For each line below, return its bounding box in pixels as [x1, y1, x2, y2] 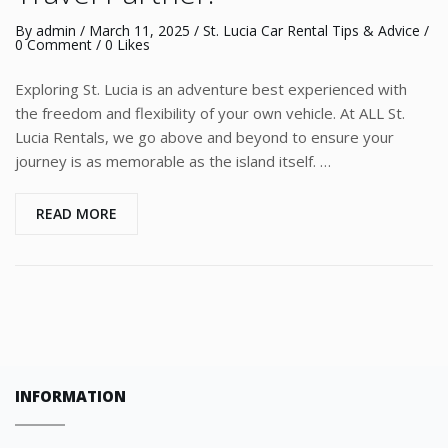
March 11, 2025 [89, 21, 190, 40]
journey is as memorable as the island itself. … [15, 151, 331, 171]
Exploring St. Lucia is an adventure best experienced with [15, 79, 407, 99]
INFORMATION [15, 386, 126, 406]
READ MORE [36, 204, 117, 223]
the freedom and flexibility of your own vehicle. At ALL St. [15, 103, 405, 123]
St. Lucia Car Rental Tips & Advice [203, 21, 420, 40]
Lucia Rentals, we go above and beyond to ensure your [15, 127, 394, 147]
